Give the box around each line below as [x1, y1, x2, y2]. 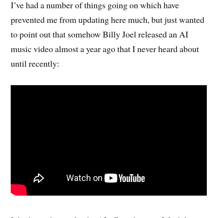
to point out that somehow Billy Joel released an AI [11, 28, 189, 40]
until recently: [11, 57, 60, 69]
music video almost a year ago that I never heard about [11, 42, 200, 54]
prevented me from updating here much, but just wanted [11, 13, 205, 25]
